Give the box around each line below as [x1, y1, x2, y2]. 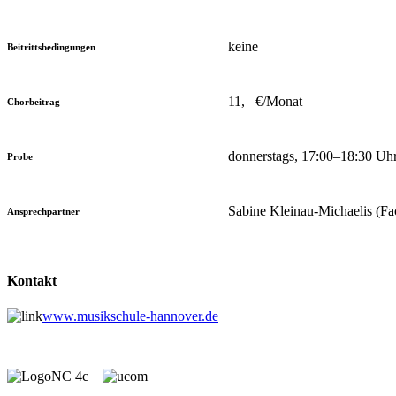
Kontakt [7, 273, 57, 289]
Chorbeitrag [7, 96, 60, 108]
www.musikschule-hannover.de [42, 308, 218, 324]
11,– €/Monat [228, 94, 302, 110]
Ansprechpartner [7, 206, 80, 217]
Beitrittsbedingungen [7, 42, 95, 53]
